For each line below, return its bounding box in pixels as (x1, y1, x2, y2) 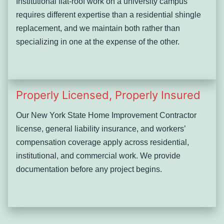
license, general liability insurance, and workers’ (16, 124, 185, 133)
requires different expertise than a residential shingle (16, 10, 201, 19)
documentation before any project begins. (16, 164, 162, 173)
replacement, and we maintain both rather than (16, 23, 180, 32)
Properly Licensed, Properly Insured (16, 88, 200, 101)
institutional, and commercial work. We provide (16, 151, 180, 160)
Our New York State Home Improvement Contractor (16, 110, 196, 119)
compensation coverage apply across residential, (16, 137, 189, 146)
